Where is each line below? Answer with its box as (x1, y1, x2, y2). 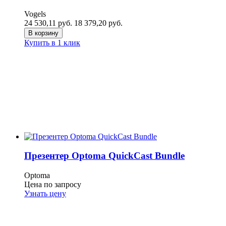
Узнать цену (24, 189, 66, 198)
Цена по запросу (24, 180, 81, 189)
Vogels (24, 10, 46, 19)
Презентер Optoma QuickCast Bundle (24, 150, 185, 161)
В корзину (28, 29, 59, 37)
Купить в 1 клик (24, 38, 80, 47)
